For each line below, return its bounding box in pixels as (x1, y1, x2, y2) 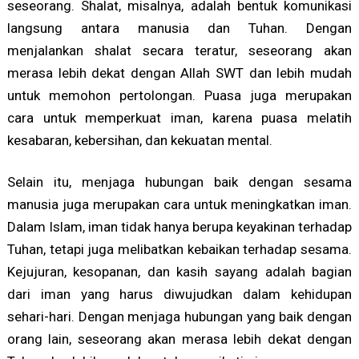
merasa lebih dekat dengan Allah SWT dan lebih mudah (6, 65, 353, 82)
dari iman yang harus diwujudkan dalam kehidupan (6, 286, 353, 303)
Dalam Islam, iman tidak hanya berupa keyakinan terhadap (6, 219, 353, 236)
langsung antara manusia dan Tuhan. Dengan (6, 20, 353, 37)
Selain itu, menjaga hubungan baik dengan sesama (6, 174, 353, 191)
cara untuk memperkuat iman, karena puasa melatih (6, 110, 353, 127)
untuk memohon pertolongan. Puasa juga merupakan (6, 87, 353, 104)
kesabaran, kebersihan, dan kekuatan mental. (6, 132, 272, 149)
